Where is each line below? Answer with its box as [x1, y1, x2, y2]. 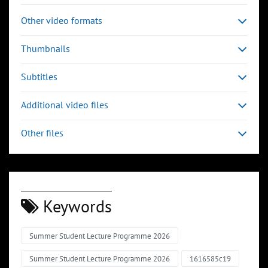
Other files [21, 127, 63, 139]
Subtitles [21, 71, 57, 83]
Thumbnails [21, 42, 70, 55]
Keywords [39, 195, 112, 218]
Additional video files [21, 99, 108, 111]
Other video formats [21, 14, 102, 27]
